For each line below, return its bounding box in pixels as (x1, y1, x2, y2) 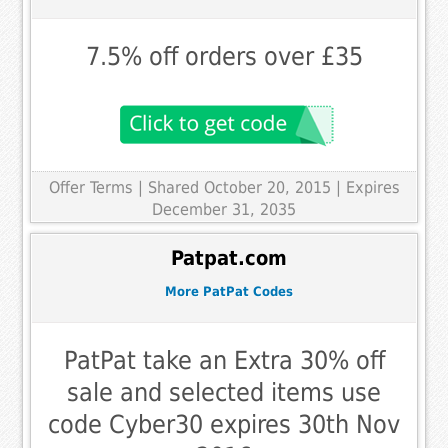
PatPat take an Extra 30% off (63, 346, 385, 376)
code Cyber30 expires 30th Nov (48, 410, 400, 440)
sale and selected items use (67, 378, 381, 408)
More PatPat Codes (165, 283, 293, 299)
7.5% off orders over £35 (85, 42, 363, 72)
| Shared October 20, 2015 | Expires (137, 178, 400, 198)
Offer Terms (48, 178, 133, 198)
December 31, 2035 (152, 200, 296, 220)
